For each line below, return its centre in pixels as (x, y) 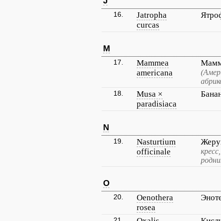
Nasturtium (156, 142)
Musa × (150, 94)
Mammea (153, 63)
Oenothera (155, 198)
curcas (148, 25)
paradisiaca (157, 104)
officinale (154, 152)
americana (155, 73)
